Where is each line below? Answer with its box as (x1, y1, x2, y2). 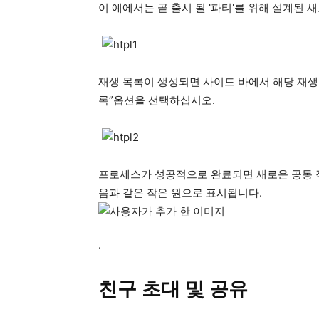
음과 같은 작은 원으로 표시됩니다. (98, 186, 262, 199)
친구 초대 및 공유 (98, 278, 248, 300)
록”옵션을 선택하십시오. (98, 93, 215, 107)
